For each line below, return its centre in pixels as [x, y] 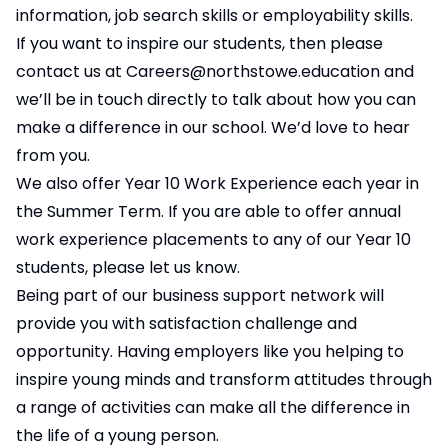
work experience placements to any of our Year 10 [213, 239]
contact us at [71, 71]
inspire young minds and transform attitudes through [224, 379]
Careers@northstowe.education [253, 71]
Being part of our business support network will [200, 295]
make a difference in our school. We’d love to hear [213, 127]
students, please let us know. [128, 267]
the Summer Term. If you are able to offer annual [208, 211]
